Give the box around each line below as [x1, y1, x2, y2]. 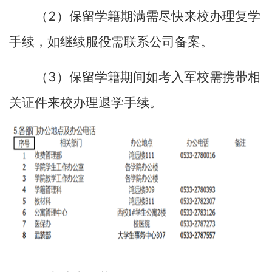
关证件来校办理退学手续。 [9, 95, 162, 110]
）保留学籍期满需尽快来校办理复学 [56, 9, 260, 24]
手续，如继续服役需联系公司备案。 [9, 35, 213, 49]
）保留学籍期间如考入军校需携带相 [56, 70, 260, 84]
